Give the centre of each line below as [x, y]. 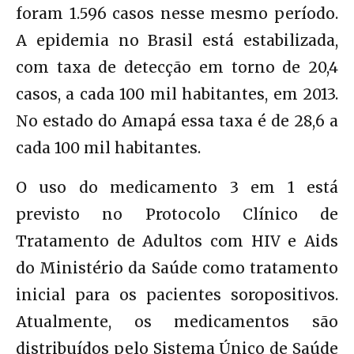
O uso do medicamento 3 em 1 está [177, 187]
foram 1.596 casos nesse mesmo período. [177, 13]
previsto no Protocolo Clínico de [177, 214]
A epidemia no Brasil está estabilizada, [177, 40]
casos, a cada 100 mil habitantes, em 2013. [177, 94]
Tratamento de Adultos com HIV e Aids [177, 241]
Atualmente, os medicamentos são [177, 321]
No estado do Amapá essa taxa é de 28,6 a [177, 121]
